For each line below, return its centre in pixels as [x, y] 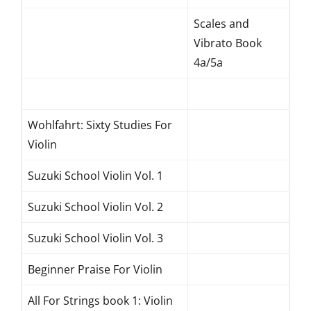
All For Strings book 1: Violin [100, 301]
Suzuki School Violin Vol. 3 [95, 238]
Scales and [221, 24]
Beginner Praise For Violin [95, 269]
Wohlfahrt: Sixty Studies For [100, 125]
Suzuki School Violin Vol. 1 [95, 176]
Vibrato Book [228, 43]
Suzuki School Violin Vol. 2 [95, 207]
